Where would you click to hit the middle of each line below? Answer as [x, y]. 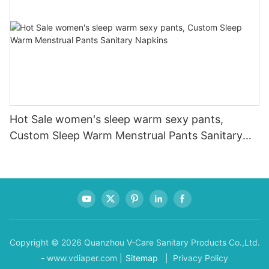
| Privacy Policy [195, 258]
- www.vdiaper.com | [82, 258]
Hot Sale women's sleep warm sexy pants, [116, 119]
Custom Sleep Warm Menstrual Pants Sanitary [126, 135]
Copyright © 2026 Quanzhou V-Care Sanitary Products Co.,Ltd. [134, 243]
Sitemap [142, 258]
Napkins [30, 151]
